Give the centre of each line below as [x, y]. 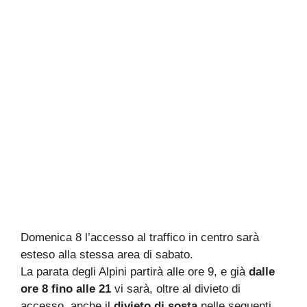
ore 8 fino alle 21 [66, 289]
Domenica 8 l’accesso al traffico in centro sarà [140, 237]
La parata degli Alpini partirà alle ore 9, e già [135, 272]
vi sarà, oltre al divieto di [176, 289]
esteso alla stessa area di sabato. [107, 255]
